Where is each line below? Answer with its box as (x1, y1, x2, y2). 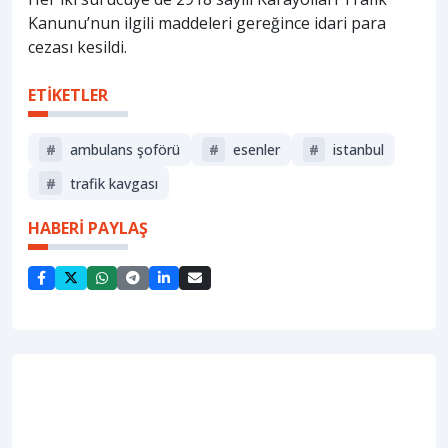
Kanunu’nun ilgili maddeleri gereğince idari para (28, 11, 386, 34)
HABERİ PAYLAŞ (28, 217, 148, 240)
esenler (233, 139, 281, 159)
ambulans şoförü (69, 139, 180, 159)
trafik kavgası (69, 173, 158, 193)
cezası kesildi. (28, 35, 127, 58)
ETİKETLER (28, 83, 108, 106)
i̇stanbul (333, 139, 385, 159)
